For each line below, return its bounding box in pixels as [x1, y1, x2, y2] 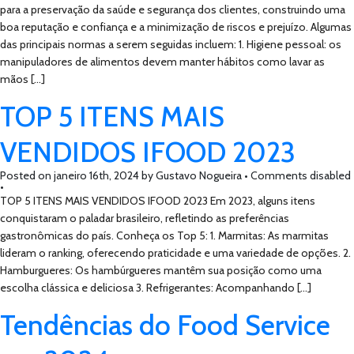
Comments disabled [250, 168, 351, 183]
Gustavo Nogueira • [153, 168, 250, 183]
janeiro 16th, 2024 [54, 168, 139, 183]
